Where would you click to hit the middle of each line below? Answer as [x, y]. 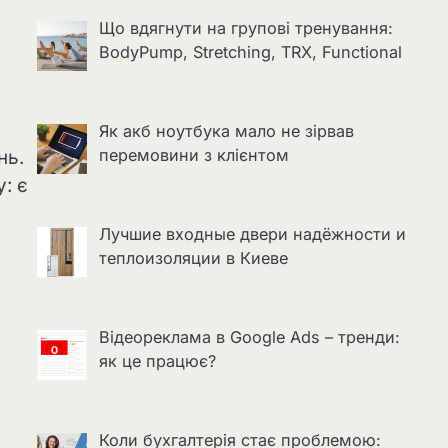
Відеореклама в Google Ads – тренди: [249, 337]
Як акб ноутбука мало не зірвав [226, 131]
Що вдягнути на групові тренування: [245, 28]
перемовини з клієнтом [193, 155]
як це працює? [157, 361]
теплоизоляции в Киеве [193, 258]
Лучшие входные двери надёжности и [252, 234]
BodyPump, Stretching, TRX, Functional [250, 52]
